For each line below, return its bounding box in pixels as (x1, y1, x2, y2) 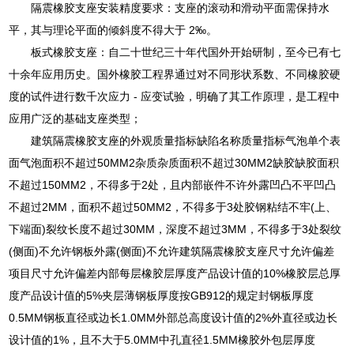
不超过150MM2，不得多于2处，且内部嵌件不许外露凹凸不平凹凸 (9, 178, 337, 191)
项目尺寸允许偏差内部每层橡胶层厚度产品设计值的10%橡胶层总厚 (9, 266, 341, 280)
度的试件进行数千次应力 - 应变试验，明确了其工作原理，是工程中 (9, 89, 341, 103)
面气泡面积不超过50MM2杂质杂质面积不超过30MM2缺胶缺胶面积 (9, 156, 340, 169)
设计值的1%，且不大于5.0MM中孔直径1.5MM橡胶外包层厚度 (9, 333, 316, 346)
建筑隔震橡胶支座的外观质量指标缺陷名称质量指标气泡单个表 (31, 134, 341, 147)
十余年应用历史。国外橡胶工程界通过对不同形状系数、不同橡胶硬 (9, 67, 341, 81)
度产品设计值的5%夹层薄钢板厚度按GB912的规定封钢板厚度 (9, 288, 314, 302)
